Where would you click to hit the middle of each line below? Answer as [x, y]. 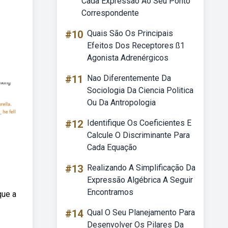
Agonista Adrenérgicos [128, 58]
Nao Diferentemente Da [129, 78]
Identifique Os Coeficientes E [139, 123]
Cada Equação [112, 147]
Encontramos [110, 192]
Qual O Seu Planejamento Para [141, 212]
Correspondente [110, 13]
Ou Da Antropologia [121, 103]
